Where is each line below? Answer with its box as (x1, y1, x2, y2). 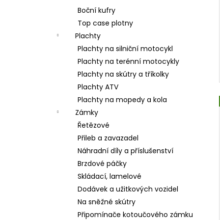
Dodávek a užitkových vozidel (78, 184, 178, 194)
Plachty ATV (78, 82, 118, 92)
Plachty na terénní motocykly (78, 56, 179, 66)
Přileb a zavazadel (78, 133, 138, 143)
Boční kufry (78, 5, 115, 15)
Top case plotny (78, 18, 133, 28)
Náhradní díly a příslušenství (78, 146, 173, 156)
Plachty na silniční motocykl (78, 44, 173, 54)
